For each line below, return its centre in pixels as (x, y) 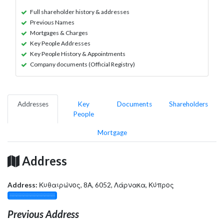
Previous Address (43, 214)
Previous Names (52, 22)
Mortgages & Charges (59, 32)
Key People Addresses (60, 43)
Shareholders (188, 104)
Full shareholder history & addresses (80, 11)
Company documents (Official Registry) (82, 64)
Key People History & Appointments (78, 53)
